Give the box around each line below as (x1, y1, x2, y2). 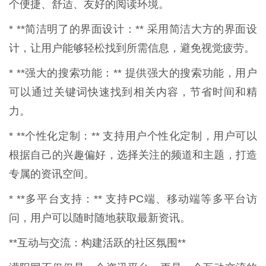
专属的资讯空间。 (9, 167, 94, 180)
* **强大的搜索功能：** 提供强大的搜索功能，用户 (9, 66, 257, 79)
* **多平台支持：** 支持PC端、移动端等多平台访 (9, 192, 257, 205)
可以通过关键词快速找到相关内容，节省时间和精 (9, 85, 257, 98)
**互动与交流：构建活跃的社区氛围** (9, 236, 186, 249)
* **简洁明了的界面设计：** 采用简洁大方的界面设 (9, 23, 257, 35)
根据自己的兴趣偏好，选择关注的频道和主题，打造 (9, 148, 257, 161)
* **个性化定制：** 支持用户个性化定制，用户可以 (9, 129, 257, 142)
